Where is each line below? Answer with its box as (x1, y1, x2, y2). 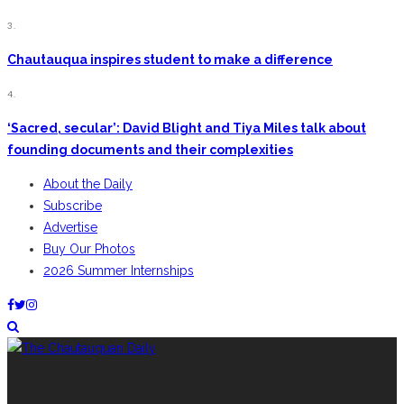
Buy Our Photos (43, 242, 135, 257)
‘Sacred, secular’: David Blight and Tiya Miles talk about (7, 121, 366, 136)
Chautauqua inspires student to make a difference (7, 52, 333, 68)
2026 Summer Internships (43, 263, 194, 279)
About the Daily (43, 177, 133, 192)
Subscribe (43, 198, 102, 214)
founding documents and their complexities (7, 142, 293, 158)
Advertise (43, 220, 97, 235)
